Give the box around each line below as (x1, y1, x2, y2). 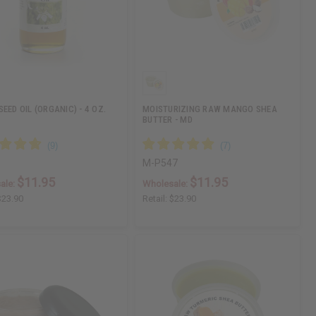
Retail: (142, 193, 170, 205)
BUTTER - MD (142, 114, 193, 126)
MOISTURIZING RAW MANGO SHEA (142, 104, 277, 115)
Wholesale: (142, 178, 190, 190)
